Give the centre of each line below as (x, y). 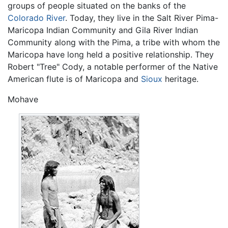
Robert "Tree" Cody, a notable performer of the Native (113, 66)
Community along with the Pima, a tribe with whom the (114, 42)
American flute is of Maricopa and (74, 79)
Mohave (23, 99)
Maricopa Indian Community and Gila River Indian (103, 30)
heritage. (180, 79)
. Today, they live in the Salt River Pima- (142, 18)
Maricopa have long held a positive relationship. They (111, 54)
